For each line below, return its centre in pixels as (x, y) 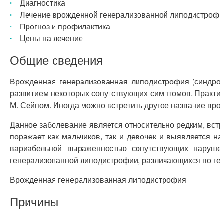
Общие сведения (56, 60)
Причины (34, 201)
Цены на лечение (51, 38)
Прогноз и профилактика (65, 26)
